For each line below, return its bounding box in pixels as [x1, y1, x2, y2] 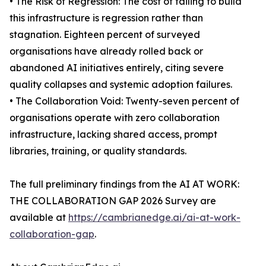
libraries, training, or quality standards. [9, 145, 186, 157]
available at [9, 211, 68, 223]
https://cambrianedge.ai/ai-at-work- [68, 211, 240, 223]
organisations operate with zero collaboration [9, 112, 220, 123]
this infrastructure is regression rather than [9, 12, 203, 24]
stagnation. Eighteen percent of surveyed [9, 28, 200, 40]
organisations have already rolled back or [9, 45, 203, 57]
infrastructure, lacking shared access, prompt [9, 128, 217, 140]
